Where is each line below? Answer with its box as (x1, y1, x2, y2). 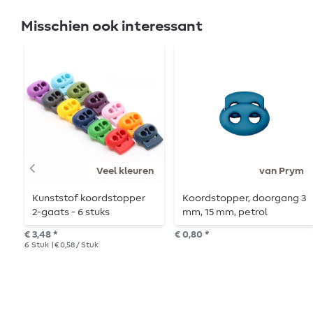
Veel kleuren (96, 166, 154, 176)
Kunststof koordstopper (32, 194, 146, 204)
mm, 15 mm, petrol (182, 208, 268, 218)
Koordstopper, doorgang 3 (182, 194, 307, 204)
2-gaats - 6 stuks (32, 208, 110, 218)
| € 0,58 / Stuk (50, 241, 99, 249)
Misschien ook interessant (21, 19, 203, 34)
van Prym (259, 166, 304, 176)
